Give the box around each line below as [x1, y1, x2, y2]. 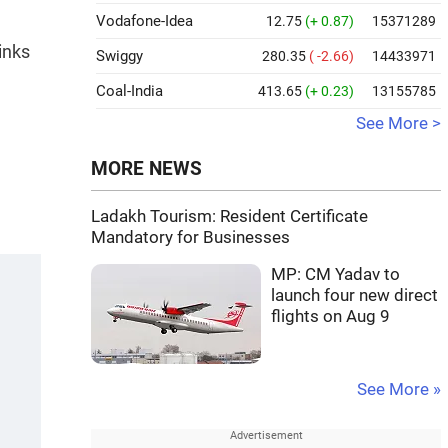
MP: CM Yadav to [271, 265, 400, 284]
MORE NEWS [91, 158, 202, 180]
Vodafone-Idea [96, 12, 193, 30]
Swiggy [96, 47, 143, 65]
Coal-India [96, 82, 163, 100]
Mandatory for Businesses [91, 228, 290, 247]
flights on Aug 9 [271, 307, 390, 326]
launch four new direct [271, 286, 438, 305]
